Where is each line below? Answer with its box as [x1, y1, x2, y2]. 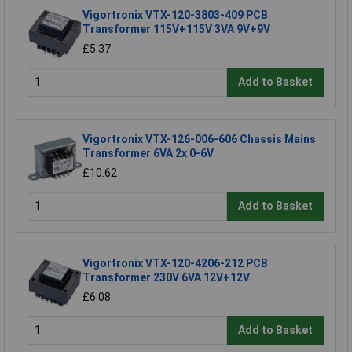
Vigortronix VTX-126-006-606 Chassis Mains [82, 132, 316, 145]
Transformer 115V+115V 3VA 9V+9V [82, 22, 270, 35]
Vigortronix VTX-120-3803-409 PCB [82, 8, 268, 21]
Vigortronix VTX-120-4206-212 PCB [82, 256, 268, 269]
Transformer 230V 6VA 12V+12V [82, 270, 250, 284]
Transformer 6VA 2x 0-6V [82, 146, 214, 159]
